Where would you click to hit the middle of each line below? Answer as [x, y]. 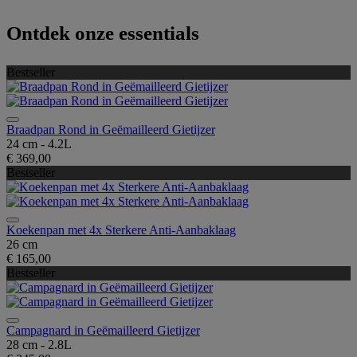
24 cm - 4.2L [39, 143]
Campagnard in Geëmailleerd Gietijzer [103, 330]
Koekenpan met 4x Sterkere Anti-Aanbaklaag [121, 229]
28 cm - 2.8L [39, 344]
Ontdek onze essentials [103, 33]
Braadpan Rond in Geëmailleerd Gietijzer [111, 129]
